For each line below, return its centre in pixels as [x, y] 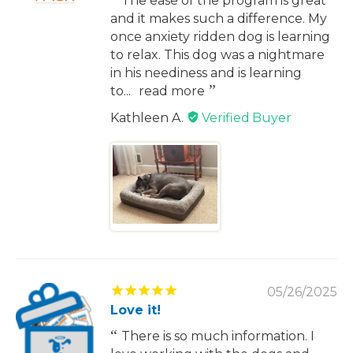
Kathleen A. [149, 117]
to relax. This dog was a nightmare [217, 54]
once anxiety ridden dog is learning [220, 36]
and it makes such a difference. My [219, 18]
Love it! [136, 310]
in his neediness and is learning [206, 72]
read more [172, 91]
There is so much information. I [218, 336]
